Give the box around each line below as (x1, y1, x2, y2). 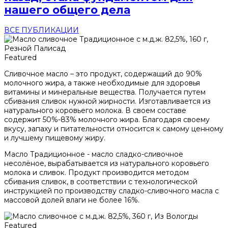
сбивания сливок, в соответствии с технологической (4, 177, 197, 186)
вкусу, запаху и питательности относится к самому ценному (4, 124, 223, 133)
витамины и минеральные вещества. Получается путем (4, 87, 206, 97)
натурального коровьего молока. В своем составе (4, 105, 186, 115)
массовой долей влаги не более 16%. (4, 195, 139, 205)
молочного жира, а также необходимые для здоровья (4, 78, 200, 88)
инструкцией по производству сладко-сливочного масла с (4, 186, 219, 195)
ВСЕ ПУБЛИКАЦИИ (4, 25, 79, 35)
